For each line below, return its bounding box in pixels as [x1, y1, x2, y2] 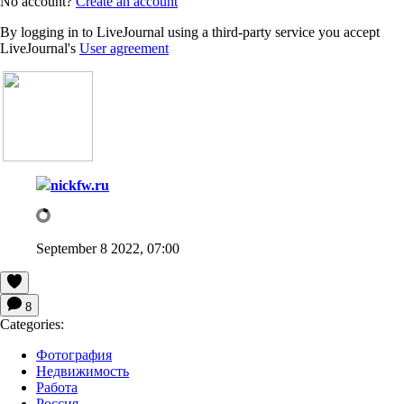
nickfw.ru [50, 177, 109, 193]
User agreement [79, 40, 169, 56]
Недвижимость [36, 363, 129, 379]
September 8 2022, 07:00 [36, 240, 179, 256]
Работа [36, 379, 78, 395]
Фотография [36, 346, 112, 363]
